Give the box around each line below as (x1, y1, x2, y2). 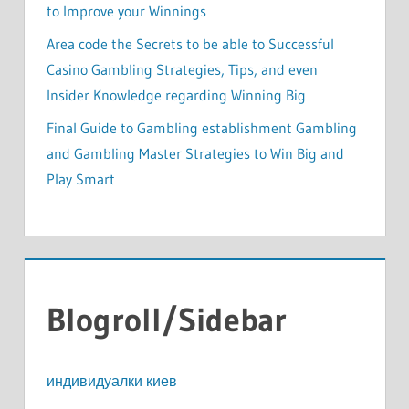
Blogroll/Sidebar (46, 299, 287, 341)
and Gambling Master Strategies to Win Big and (46, 143, 344, 163)
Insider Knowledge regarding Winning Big (46, 85, 306, 104)
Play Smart (46, 169, 115, 188)
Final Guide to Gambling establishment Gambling (46, 118, 357, 137)
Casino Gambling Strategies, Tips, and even (46, 59, 318, 79)
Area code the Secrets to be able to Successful (46, 34, 334, 53)
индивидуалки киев (46, 371, 177, 390)
